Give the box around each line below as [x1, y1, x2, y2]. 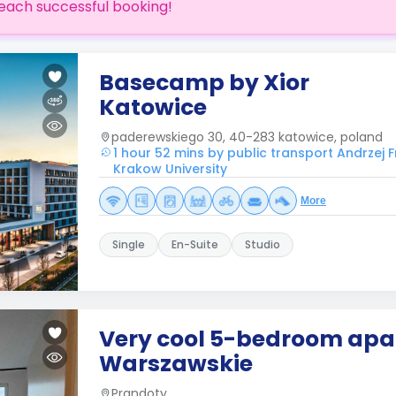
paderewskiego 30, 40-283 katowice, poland [111, 128, 383, 146]
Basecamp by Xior [99, 67, 309, 98]
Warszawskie [99, 348, 253, 379]
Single [112, 237, 145, 252]
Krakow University [113, 160, 227, 178]
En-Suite [171, 237, 218, 252]
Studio [245, 237, 280, 252]
